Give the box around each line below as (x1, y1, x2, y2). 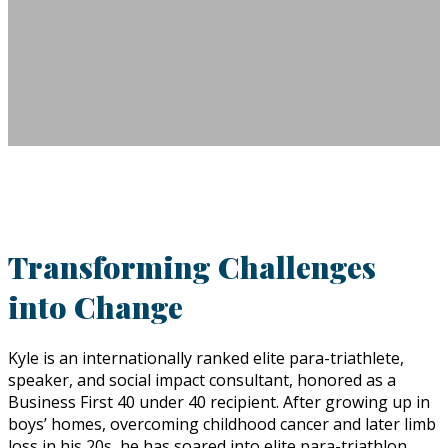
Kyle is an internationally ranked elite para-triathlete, (8, 346, 404, 369)
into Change (8, 286, 183, 327)
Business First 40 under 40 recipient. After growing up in (8, 390, 430, 413)
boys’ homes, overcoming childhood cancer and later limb (8, 412, 436, 435)
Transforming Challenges (8, 246, 376, 287)
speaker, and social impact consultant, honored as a (8, 368, 396, 391)
